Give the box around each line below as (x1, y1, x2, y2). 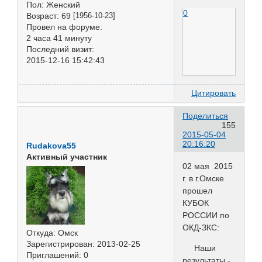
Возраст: (26, 11, 59, 20)
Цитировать (191, 88, 236, 98)
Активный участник (26, 152, 107, 162)
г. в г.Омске (182, 174, 224, 184)
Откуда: (26, 227, 56, 237)
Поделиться (182, 111, 228, 121)
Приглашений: (26, 250, 81, 260)
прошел (182, 186, 212, 196)
